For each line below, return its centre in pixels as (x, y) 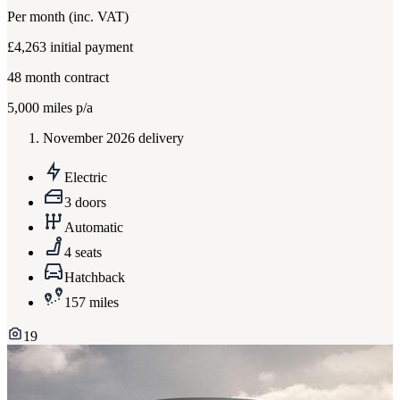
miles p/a (66, 108)
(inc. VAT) (99, 17)
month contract (65, 78)
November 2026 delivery (113, 138)
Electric (86, 178)
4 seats (83, 253)
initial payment (92, 47)
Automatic (94, 228)
